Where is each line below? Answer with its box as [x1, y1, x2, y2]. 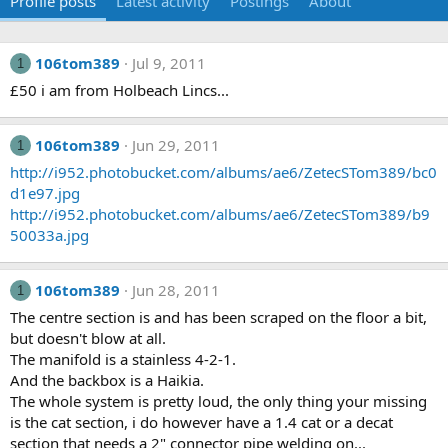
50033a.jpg [10, 225, 89, 245]
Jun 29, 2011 [132, 135, 220, 155]
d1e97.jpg [10, 183, 80, 203]
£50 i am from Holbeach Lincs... [10, 80, 229, 100]
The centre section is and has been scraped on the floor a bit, [10, 307, 427, 327]
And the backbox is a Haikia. [10, 370, 204, 390]
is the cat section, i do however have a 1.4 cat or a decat [10, 412, 393, 432]
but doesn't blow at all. [10, 328, 166, 348]
